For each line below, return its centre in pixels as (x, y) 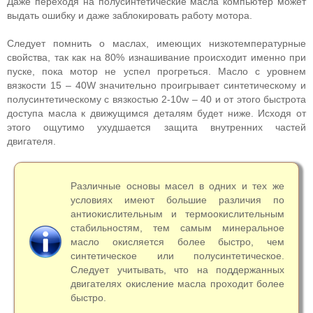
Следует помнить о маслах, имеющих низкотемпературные (156, 43)
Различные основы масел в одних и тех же (177, 186)
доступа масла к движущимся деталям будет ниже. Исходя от (156, 113)
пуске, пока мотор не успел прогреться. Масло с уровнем (156, 71)
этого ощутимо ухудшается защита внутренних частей (156, 127)
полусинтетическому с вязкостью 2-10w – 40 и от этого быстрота (156, 99)
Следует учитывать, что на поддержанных (177, 270)
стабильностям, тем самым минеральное (177, 228)
